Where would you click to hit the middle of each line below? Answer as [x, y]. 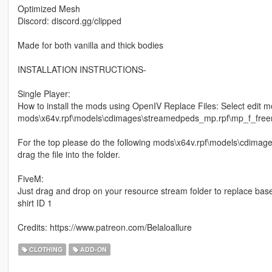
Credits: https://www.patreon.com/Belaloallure [104, 227]
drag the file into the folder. [69, 155]
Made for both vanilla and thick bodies [90, 45]
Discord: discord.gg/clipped [69, 21]
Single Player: [44, 94]
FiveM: [30, 179]
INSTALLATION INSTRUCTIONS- [82, 70]
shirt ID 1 [35, 203]
